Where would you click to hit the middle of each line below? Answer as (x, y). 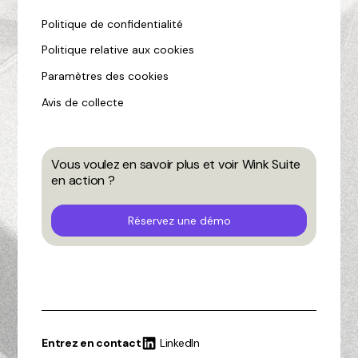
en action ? (83, 181)
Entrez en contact (91, 342)
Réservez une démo (179, 221)
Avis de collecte (83, 102)
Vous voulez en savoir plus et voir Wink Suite (176, 165)
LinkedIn (180, 343)
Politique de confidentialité (113, 24)
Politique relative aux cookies (118, 50)
